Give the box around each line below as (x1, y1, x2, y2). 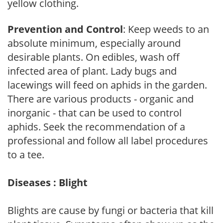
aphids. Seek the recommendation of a (7, 119, 185, 133)
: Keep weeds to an (123, 22, 209, 36)
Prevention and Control (7, 22, 123, 36)
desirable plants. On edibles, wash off (7, 50, 180, 64)
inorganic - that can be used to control (7, 106, 182, 119)
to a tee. (7, 147, 44, 161)
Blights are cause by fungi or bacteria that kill (7, 203, 214, 217)
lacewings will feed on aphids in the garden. (7, 78, 207, 92)
